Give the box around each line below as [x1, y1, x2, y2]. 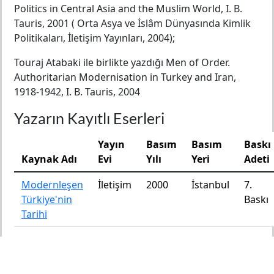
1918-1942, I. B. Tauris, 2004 [14, 85, 140, 98]
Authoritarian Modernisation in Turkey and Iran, [14, 70, 236, 84]
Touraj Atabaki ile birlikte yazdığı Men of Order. [14, 56, 230, 69]
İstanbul [191, 178, 229, 191]
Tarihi [21, 207, 47, 221]
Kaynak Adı [21, 152, 77, 166]
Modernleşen [21, 178, 83, 191]
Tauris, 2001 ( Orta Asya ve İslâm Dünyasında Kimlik [14, 17, 251, 30]
